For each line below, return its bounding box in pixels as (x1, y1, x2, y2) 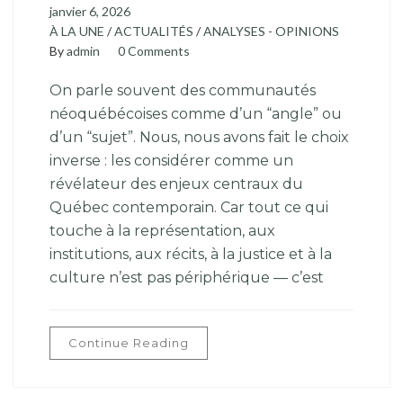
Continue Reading (68, 336, 189, 350)
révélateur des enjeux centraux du (49, 175, 303, 193)
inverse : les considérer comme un (49, 152, 293, 169)
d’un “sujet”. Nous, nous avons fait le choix (49, 129, 349, 146)
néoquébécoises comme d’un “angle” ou (49, 105, 342, 122)
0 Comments (118, 43, 190, 58)
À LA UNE (49, 23, 104, 39)
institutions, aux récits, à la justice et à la (49, 246, 332, 263)
